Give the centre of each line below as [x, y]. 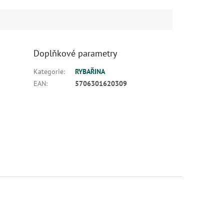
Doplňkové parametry [75, 53]
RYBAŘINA [90, 72]
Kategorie [49, 72]
